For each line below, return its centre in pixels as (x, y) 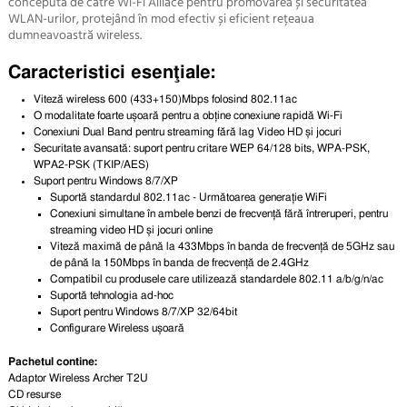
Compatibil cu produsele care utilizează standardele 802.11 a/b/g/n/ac (217, 278)
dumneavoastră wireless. (74, 36)
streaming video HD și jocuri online (132, 229)
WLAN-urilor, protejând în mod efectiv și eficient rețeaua (161, 20)
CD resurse (34, 394)
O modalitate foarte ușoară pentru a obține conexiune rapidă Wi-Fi (189, 115)
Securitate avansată (81, 148)
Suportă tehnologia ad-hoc (112, 295)
